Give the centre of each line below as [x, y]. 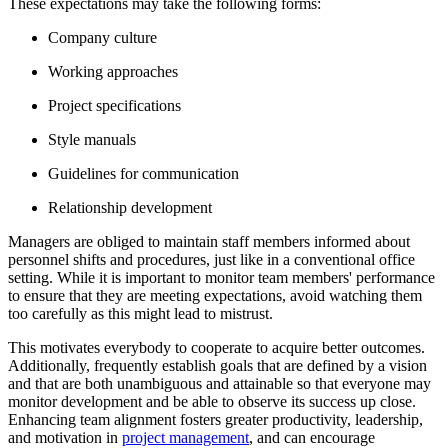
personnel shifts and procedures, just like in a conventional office [211, 260]
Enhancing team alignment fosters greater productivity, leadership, [215, 420]
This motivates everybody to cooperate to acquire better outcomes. [216, 348]
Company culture [102, 38]
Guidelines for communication [143, 174]
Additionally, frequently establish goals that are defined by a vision [217, 366]
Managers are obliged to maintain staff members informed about [209, 242]
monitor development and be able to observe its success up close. [212, 402]
